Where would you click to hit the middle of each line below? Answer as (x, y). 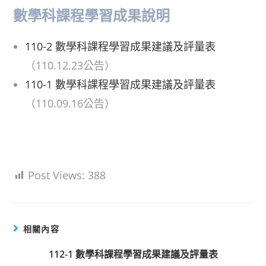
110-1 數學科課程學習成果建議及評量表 (121, 84)
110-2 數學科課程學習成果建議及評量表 (121, 46)
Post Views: (57, 175)
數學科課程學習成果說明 (92, 15)
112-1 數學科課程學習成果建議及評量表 (133, 254)
